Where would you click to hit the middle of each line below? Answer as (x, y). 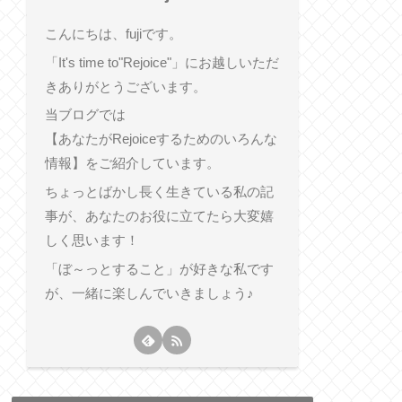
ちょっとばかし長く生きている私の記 (159, 192)
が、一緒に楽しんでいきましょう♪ (149, 293)
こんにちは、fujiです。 (113, 34)
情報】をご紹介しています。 (132, 163)
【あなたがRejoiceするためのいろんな (161, 139)
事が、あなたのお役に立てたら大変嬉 (159, 216)
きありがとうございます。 (125, 86)
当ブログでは (85, 115)
